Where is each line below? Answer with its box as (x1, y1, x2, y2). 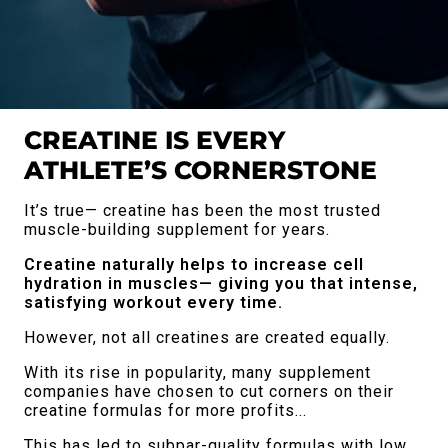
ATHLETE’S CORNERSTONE (24, 154, 377, 185)
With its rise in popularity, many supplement (24, 362, 371, 382)
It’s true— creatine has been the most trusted (24, 200, 381, 220)
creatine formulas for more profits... (24, 400, 307, 420)
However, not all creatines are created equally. (24, 327, 390, 347)
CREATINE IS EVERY (24, 124, 285, 155)
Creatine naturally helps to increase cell (24, 254, 364, 274)
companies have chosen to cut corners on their (24, 381, 394, 401)
